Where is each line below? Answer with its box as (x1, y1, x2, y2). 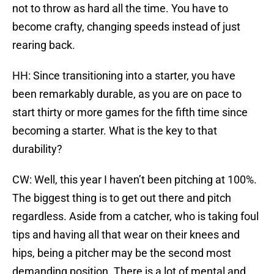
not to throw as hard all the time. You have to (12, 2, 228, 15)
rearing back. (12, 39, 75, 52)
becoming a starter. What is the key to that (12, 124, 217, 138)
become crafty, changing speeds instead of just (12, 20, 240, 34)
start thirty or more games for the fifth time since (12, 106, 248, 119)
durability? (12, 143, 62, 156)
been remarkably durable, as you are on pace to (12, 87, 242, 101)
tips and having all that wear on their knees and (12, 228, 240, 242)
